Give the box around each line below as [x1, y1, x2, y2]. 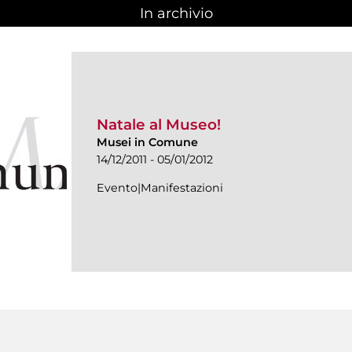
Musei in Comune [97, 134, 198, 149]
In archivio [139, 5, 213, 23]
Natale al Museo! [97, 115, 221, 134]
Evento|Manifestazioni [97, 180, 223, 195]
